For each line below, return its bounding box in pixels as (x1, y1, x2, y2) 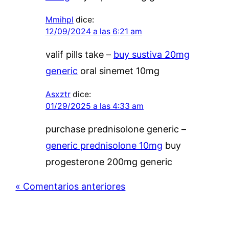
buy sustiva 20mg (113, 49, 190, 60)
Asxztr (45, 89, 71, 99)
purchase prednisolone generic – (45, 123, 186, 134)
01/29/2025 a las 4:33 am (45, 101, 144, 111)
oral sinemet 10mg (77, 65, 159, 76)
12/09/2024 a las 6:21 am (45, 26, 142, 36)
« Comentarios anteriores (15, 180, 126, 192)
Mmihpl (45, 14, 74, 25)
